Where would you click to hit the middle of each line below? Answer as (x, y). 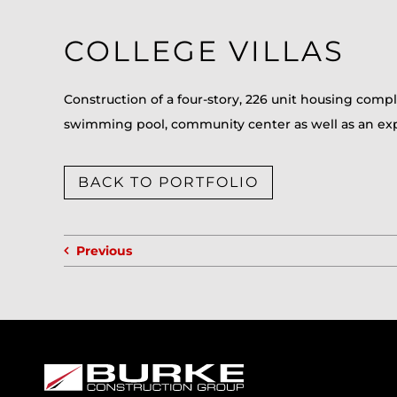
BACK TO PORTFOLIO (168, 182)
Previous (104, 251)
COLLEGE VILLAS (204, 51)
